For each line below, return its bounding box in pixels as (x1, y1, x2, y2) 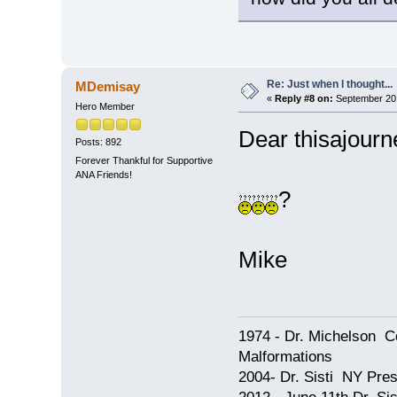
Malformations (237, 348, 332, 366)
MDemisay (75, 78, 141, 94)
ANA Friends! (74, 169, 132, 181)
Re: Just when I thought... (266, 77, 393, 90)
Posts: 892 (74, 136, 121, 148)
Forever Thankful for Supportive (74, 155, 213, 167)
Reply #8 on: (274, 92, 333, 104)
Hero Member (74, 100, 135, 112)
